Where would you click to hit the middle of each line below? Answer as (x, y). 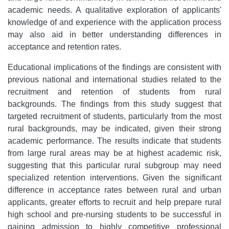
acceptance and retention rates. (64, 47)
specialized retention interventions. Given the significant (114, 177)
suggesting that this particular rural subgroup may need (114, 165)
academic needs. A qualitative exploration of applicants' (114, 10)
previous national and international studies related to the (114, 79)
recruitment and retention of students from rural (114, 91)
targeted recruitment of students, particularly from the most (114, 116)
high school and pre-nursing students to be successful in (114, 214)
